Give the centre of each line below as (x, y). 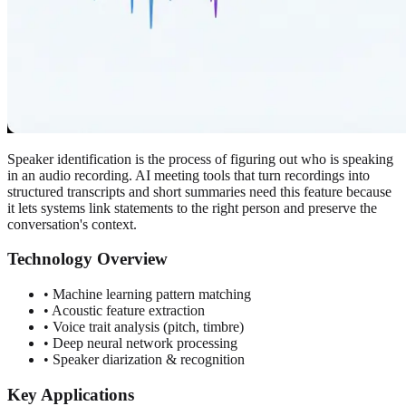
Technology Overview (87, 259)
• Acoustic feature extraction (124, 310)
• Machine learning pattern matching (147, 294)
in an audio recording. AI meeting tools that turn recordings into (188, 175)
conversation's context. (72, 224)
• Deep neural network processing (140, 343)
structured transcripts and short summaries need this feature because (199, 191)
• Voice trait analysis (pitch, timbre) (144, 326)
